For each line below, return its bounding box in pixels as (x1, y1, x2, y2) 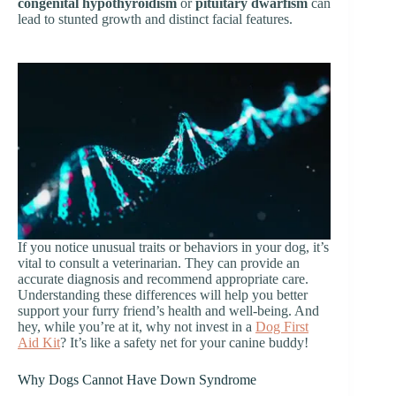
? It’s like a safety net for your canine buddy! (60, 334, 308, 350)
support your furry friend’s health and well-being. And (18, 302, 319, 318)
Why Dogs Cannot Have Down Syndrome (18, 371, 256, 387)
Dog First (255, 318, 308, 334)
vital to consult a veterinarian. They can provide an (18, 255, 300, 270)
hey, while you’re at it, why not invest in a (18, 318, 255, 334)
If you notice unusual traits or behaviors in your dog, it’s (18, 239, 329, 255)
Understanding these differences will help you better (18, 286, 308, 302)
